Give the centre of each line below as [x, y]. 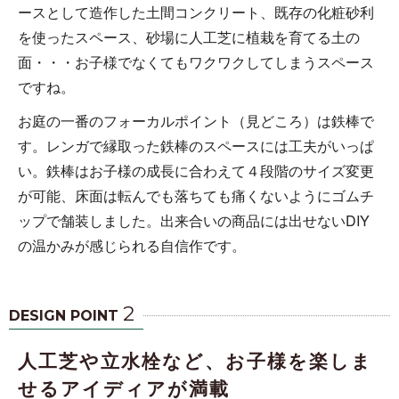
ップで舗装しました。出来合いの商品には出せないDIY [194, 220]
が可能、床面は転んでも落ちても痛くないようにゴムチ [196, 195]
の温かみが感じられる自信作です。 [132, 245]
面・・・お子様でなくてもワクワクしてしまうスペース [196, 61]
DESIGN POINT [66, 315]
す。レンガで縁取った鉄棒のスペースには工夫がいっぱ [196, 145]
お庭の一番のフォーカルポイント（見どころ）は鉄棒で [196, 120]
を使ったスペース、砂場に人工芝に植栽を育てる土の [189, 37]
